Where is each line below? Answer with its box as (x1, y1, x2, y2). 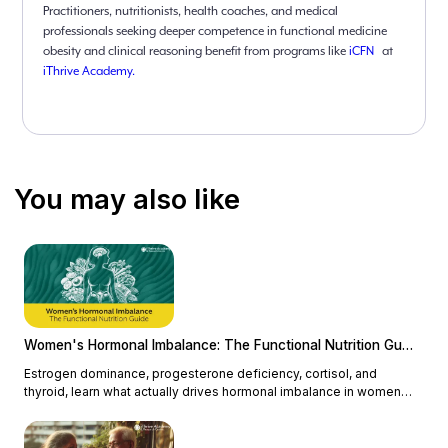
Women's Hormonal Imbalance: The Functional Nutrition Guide (401, 337, 413, 354)
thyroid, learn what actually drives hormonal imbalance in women (23, 384, 401, 400)
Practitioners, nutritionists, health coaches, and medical (43, 4, 339, 19)
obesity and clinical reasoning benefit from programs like (43, 44, 350, 59)
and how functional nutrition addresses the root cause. (23, 402, 343, 418)
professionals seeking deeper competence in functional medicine (43, 24, 388, 39)
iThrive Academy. (43, 64, 136, 79)
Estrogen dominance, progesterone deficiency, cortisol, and (23, 366, 377, 382)
